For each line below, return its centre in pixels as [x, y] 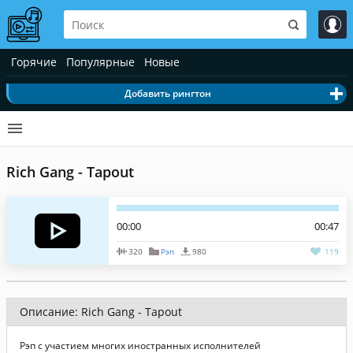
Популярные [100, 62]
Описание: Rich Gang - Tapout [101, 312]
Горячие [34, 62]
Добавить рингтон [167, 93]
